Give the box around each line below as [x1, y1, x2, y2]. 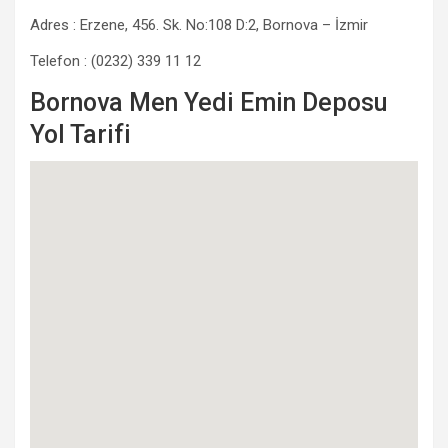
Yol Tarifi [30, 120, 131, 149]
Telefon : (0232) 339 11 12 [30, 52, 201, 70]
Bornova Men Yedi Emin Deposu [30, 88, 387, 117]
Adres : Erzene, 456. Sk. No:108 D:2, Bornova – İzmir [30, 16, 368, 34]
